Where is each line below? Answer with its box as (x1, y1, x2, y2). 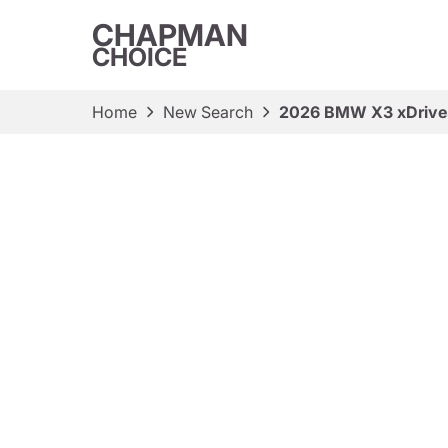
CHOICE (92, 42, 187, 72)
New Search (163, 102, 253, 122)
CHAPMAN (92, 17, 248, 53)
